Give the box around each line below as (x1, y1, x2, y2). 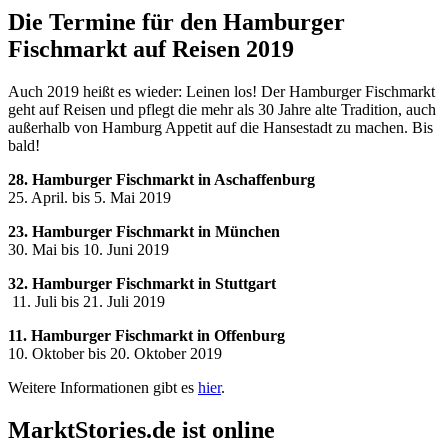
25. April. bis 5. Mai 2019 (8, 189, 171, 207)
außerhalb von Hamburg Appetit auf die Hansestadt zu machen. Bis (8, 119, 433, 137)
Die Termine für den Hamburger (8, 9, 345, 36)
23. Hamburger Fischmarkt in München (8, 223, 280, 241)
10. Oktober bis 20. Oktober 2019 (8, 345, 222, 363)
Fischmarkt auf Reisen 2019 (8, 36, 294, 63)
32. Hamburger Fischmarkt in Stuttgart (8, 275, 276, 293)
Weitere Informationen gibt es (8, 379, 198, 397)
